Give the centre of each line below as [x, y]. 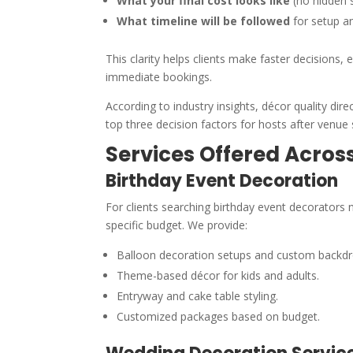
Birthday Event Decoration [222, 180]
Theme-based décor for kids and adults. [218, 275]
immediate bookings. [159, 76]
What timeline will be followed [204, 20]
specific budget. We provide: [177, 225]
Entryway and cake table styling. [198, 295]
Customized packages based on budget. [219, 316]
